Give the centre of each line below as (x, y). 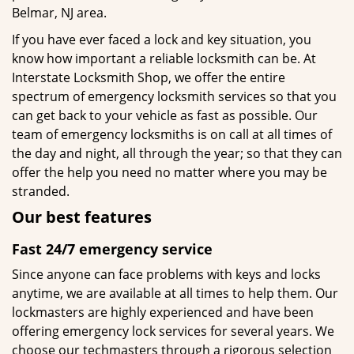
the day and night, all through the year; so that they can (177, 153)
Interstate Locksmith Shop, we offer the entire (149, 77)
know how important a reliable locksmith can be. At (164, 58)
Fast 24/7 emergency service (112, 249)
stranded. (41, 191)
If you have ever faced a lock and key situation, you (162, 40)
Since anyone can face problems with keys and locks (166, 274)
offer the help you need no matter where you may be (169, 172)
